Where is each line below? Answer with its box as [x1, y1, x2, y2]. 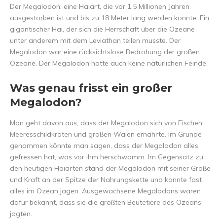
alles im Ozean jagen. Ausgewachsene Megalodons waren [10, 186, 201, 196]
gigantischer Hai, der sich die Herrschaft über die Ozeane [10, 25, 195, 34]
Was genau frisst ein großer [10, 81, 172, 95]
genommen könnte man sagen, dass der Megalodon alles [10, 141, 198, 150]
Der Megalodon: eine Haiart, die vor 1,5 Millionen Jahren [10, 2, 189, 11]
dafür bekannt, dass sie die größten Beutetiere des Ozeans [10, 198, 201, 207]
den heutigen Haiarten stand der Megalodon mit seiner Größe [10, 164, 211, 173]
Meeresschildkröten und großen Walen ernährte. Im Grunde [10, 130, 202, 139]
